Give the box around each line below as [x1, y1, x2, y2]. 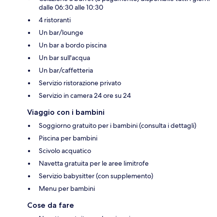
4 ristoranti [39, 15, 71, 24]
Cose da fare [27, 200, 74, 210]
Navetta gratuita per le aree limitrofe [39, 158, 149, 168]
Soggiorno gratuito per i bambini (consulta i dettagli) [39, 121, 196, 130]
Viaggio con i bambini [27, 107, 105, 117]
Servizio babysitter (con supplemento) [39, 171, 153, 180]
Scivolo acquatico [39, 146, 91, 155]
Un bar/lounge [39, 28, 83, 37]
